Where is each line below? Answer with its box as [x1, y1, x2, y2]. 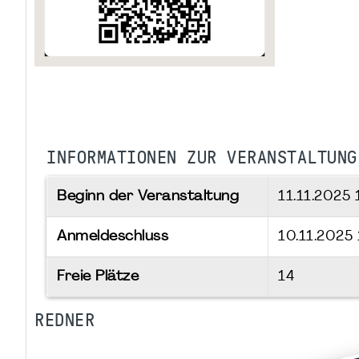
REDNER [34, 310, 95, 330]
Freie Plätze [57, 269, 139, 284]
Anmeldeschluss [57, 229, 168, 244]
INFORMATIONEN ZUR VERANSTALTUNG [46, 147, 357, 167]
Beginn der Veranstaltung [57, 189, 239, 204]
